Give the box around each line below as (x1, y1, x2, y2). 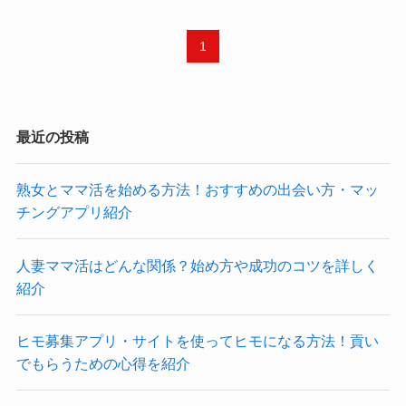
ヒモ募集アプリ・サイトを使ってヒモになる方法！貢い (15, 332, 379, 349)
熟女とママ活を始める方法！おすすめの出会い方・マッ (15, 181, 379, 198)
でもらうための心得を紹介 (15, 354, 190, 372)
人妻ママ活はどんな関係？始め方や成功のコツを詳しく (15, 256, 379, 274)
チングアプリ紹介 (15, 204, 132, 221)
